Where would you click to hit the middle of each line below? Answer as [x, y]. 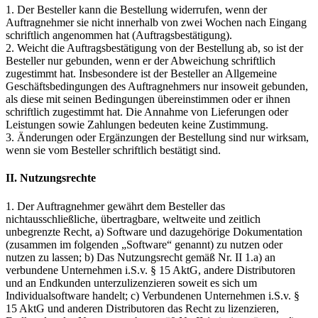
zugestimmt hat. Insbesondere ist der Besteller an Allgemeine [141, 73]
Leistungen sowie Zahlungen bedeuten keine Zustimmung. [137, 124]
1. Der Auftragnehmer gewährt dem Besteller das [115, 206]
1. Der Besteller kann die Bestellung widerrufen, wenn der [136, 9]
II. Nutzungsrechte [51, 178]
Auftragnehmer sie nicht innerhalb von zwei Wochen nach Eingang [156, 22]
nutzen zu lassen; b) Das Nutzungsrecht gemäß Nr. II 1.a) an [141, 257]
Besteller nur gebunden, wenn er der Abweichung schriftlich [141, 60]
